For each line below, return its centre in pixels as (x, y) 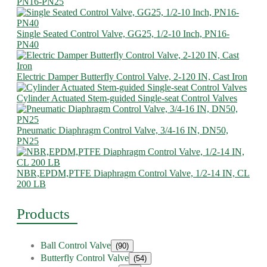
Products (43, 214)
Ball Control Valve (76, 245)
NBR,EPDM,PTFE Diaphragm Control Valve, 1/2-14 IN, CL (133, 173)
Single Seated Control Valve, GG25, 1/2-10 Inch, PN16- (123, 34)
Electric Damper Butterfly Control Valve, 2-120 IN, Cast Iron (132, 77)
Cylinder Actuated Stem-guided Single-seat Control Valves (127, 98)
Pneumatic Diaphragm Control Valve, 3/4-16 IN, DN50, (122, 130)
